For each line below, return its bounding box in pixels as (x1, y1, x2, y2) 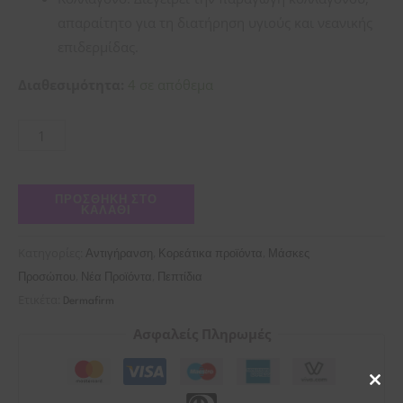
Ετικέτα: (18, 291, 63, 309)
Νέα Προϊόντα (81, 273, 152, 284)
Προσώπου (18, 273, 76, 284)
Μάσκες (268, 249, 309, 261)
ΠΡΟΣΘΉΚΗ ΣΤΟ (54, 191, 157, 206)
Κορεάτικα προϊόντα (158, 249, 263, 261)
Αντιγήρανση (85, 249, 153, 261)
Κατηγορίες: (18, 245, 85, 262)
